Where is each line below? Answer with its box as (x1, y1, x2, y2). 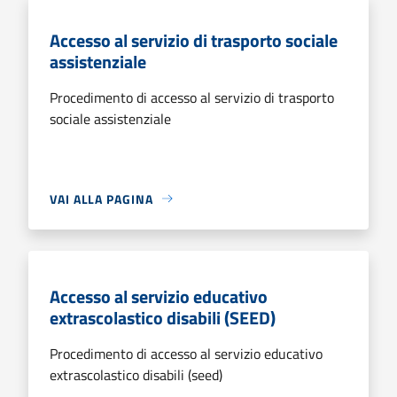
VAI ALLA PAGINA (50, 189, 153, 208)
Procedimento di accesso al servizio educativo (50, 342, 323, 364)
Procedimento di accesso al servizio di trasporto (50, 86, 334, 108)
